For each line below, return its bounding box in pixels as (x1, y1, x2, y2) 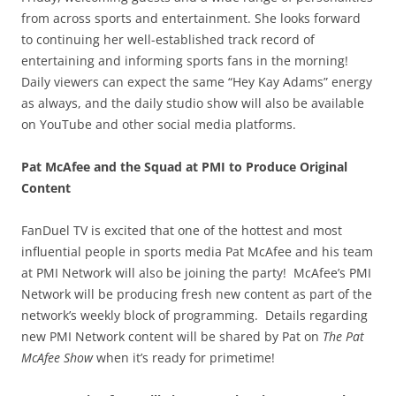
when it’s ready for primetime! (93, 348, 275, 366)
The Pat (323, 327, 364, 345)
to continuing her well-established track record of (21, 30, 315, 48)
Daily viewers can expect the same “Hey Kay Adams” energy (21, 72, 372, 90)
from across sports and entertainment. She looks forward (21, 9, 361, 27)
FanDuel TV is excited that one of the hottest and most (21, 221, 342, 239)
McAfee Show (21, 348, 93, 366)
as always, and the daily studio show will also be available (21, 94, 364, 111)
